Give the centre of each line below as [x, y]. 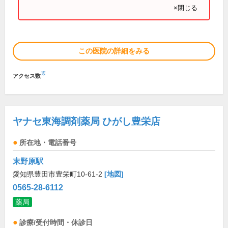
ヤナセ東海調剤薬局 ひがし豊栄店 [87, 121]
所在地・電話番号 [48, 143]
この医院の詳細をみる [114, 51]
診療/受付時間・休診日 [56, 223]
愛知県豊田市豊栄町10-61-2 [59, 174]
